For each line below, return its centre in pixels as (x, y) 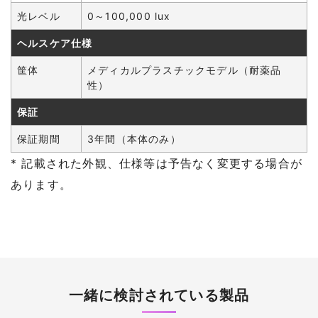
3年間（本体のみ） (134, 139)
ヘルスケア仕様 (55, 43)
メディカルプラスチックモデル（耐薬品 (185, 70)
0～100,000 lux (129, 16)
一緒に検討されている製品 (159, 295)
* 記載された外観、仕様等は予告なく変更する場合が (157, 163)
